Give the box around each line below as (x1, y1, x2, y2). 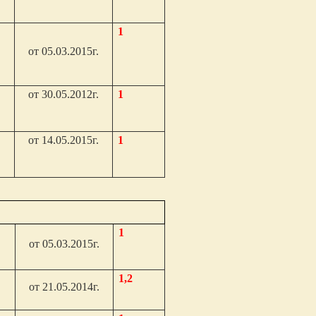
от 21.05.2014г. (29, 281, 100, 293)
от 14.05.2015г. (28, 134, 99, 146)
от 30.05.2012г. (28, 88, 99, 100)
